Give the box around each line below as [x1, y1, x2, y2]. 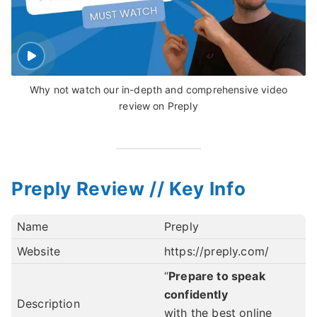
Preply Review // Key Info [11, 178, 246, 200]
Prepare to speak [168, 269, 265, 283]
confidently [164, 287, 228, 301]
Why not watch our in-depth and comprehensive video [29, 83, 287, 96]
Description [17, 296, 80, 311]
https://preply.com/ [164, 244, 270, 258]
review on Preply [119, 100, 198, 112]
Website [17, 244, 61, 258]
